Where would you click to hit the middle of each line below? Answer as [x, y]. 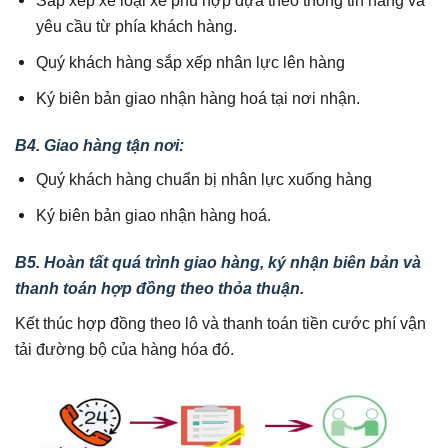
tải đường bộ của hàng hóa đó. [124, 348]
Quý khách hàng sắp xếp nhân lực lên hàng [191, 62]
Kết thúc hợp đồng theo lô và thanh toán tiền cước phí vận [220, 322]
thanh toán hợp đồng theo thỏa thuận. [159, 288]
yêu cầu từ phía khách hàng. [137, 26]
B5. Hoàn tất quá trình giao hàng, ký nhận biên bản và [218, 262]
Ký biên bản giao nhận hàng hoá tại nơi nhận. [198, 98]
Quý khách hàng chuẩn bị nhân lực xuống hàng [204, 179]
